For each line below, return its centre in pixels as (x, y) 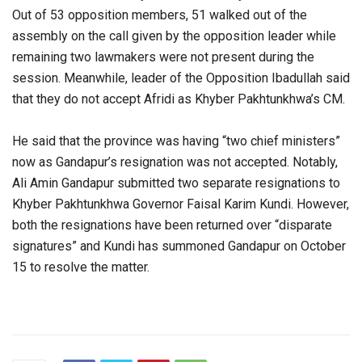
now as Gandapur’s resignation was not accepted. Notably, (175, 162)
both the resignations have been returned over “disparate (172, 225)
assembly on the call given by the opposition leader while (174, 36)
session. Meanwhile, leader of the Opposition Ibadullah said (181, 78)
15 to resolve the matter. (81, 267)
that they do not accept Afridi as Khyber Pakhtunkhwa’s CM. (179, 99)
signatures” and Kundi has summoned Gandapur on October (179, 246)
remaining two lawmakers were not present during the (163, 57)
